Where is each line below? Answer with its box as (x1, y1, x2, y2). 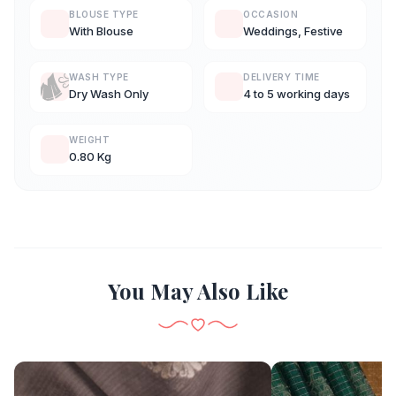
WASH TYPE (69, 71, 129, 82)
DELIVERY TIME (243, 71, 320, 82)
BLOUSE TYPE (69, 8, 139, 19)
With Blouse (69, 23, 133, 38)
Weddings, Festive (243, 23, 343, 38)
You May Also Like (108, 276, 288, 305)
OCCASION (243, 8, 298, 19)
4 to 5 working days (243, 86, 350, 101)
